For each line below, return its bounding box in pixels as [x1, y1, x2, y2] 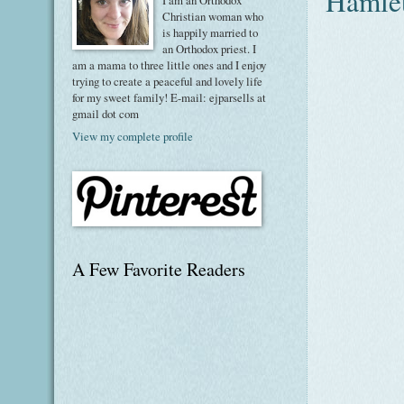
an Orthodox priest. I [161, 41, 256, 58]
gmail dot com [72, 106, 139, 123]
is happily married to [161, 24, 258, 41]
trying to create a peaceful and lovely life [72, 73, 262, 90]
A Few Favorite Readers [72, 256, 245, 281]
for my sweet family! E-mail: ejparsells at [72, 89, 266, 106]
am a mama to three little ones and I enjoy [72, 57, 266, 74]
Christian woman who [161, 8, 263, 25]
